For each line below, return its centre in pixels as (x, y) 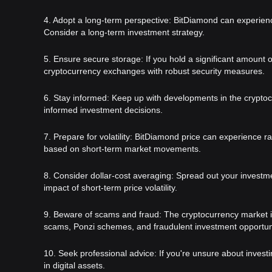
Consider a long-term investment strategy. (124, 32)
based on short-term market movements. (122, 148)
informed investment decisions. (103, 110)
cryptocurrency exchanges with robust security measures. (154, 71)
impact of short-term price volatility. (110, 187)
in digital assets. (74, 265)
